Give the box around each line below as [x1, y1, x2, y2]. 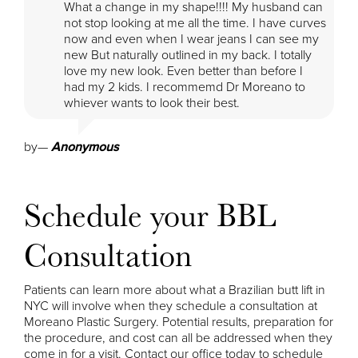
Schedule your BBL [24, 190, 276, 237]
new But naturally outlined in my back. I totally [64, 46, 312, 63]
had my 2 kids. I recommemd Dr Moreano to [64, 78, 305, 95]
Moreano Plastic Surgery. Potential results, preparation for [24, 313, 333, 330]
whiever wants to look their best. [64, 94, 246, 111]
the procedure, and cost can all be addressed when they [24, 329, 332, 346]
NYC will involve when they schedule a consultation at [24, 297, 317, 314]
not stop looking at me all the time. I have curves [64, 14, 326, 31]
